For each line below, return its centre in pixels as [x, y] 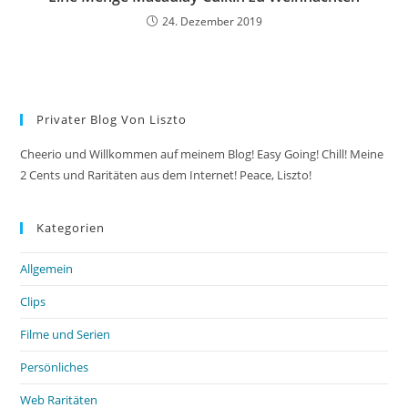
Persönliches [55, 367]
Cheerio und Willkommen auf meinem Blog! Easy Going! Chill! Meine [202, 153]
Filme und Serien [66, 334]
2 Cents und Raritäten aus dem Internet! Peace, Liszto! [166, 174]
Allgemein [47, 268]
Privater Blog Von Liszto [112, 119]
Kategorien [71, 227]
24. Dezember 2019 [212, 21]
